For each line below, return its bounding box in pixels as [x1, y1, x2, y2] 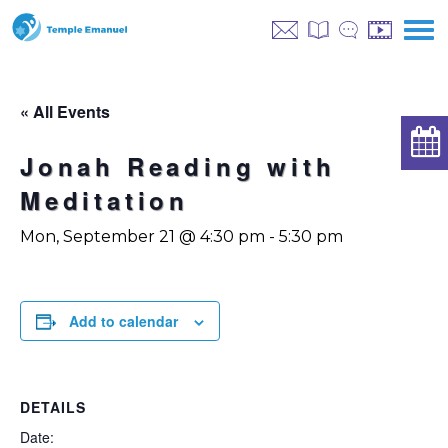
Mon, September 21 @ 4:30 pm [20, 227, 265, 246]
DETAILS [20, 397, 86, 417]
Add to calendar [69, 311, 178, 331]
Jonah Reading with [20, 149, 336, 183]
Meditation [20, 183, 190, 217]
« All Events [20, 100, 110, 123]
